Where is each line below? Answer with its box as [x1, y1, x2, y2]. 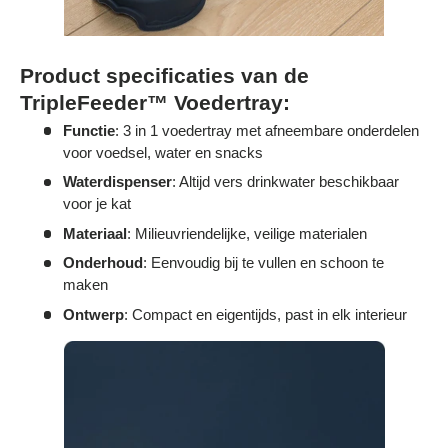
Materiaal [62, 224, 127, 242]
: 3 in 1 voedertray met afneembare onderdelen [114, 121, 419, 139]
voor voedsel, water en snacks [62, 143, 263, 161]
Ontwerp [62, 305, 124, 323]
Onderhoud [62, 254, 143, 272]
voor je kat [62, 195, 131, 213]
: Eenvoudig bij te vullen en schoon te [142, 254, 384, 272]
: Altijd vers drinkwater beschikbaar [171, 173, 399, 191]
